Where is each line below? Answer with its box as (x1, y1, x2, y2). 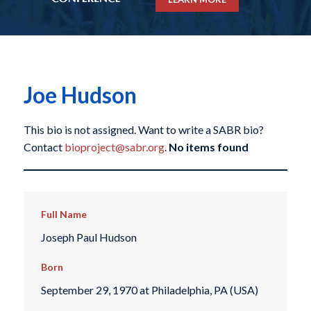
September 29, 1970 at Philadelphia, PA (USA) (40, 283, 258, 297)
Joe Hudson (23, 81, 137, 109)
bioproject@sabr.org (64, 140, 165, 154)
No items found (168, 140, 249, 154)
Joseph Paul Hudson (40, 230, 137, 244)
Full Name (40, 208, 87, 221)
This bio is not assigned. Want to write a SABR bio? (23, 123, 264, 137)
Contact (23, 140, 65, 154)
